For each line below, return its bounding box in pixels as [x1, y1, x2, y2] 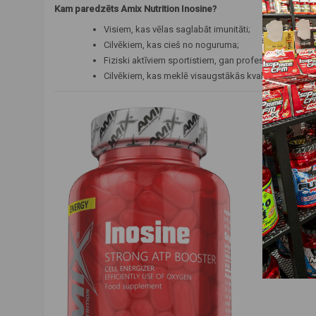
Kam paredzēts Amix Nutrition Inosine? [54, 3, 217, 14]
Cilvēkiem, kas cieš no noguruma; [104, 39, 239, 50]
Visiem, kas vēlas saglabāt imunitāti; [104, 23, 250, 35]
